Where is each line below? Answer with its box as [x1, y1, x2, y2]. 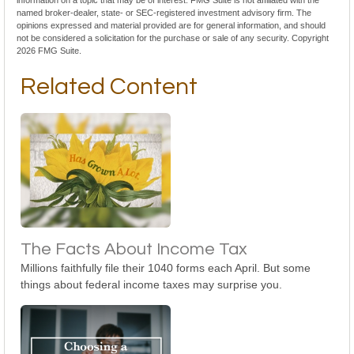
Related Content [21, 74, 198, 99]
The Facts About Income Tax [21, 240, 247, 258]
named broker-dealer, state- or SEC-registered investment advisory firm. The [17, 8, 311, 17]
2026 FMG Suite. [17, 46, 81, 55]
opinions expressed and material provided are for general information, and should [17, 21, 326, 30]
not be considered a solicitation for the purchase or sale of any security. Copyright [17, 33, 329, 43]
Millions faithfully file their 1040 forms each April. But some [21, 262, 311, 274]
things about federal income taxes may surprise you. [21, 278, 282, 291]
